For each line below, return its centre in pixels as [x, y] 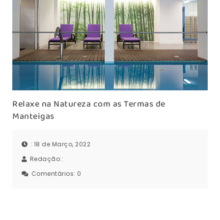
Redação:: [47, 159]
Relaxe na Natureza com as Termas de [89, 104]
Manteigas [33, 117]
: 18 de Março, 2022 [60, 144]
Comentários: [54, 173]
